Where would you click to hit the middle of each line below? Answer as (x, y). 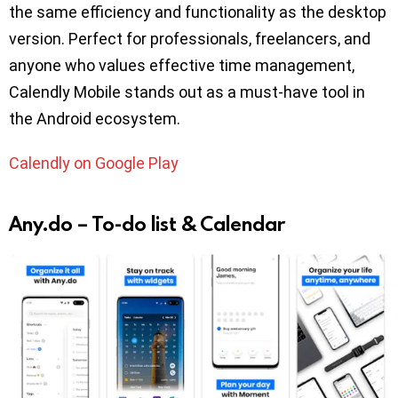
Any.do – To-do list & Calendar (147, 223)
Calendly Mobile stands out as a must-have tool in (187, 92)
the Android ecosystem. (95, 118)
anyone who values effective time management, (182, 65)
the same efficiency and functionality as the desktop (198, 12)
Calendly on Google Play (94, 163)
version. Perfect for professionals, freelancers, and (190, 38)
